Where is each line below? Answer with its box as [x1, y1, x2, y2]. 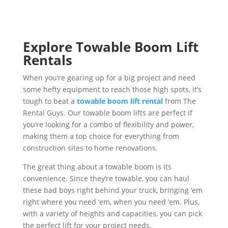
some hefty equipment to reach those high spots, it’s [22, 84, 202, 94]
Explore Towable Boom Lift [22, 37, 198, 56]
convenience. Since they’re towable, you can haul [22, 173, 189, 183]
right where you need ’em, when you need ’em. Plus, [22, 196, 199, 207]
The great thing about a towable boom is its [22, 161, 172, 172]
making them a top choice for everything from [22, 131, 179, 141]
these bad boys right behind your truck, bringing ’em [22, 185, 203, 195]
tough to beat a [22, 96, 77, 106]
